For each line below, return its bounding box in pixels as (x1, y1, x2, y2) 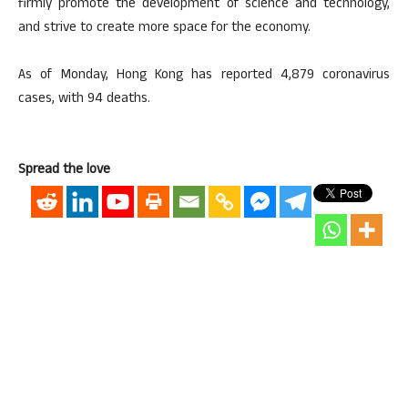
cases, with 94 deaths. (18, 88, 150, 111)
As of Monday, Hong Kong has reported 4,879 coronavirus (18, 65, 390, 87)
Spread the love (18, 159, 110, 182)
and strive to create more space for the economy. (18, 17, 311, 40)
